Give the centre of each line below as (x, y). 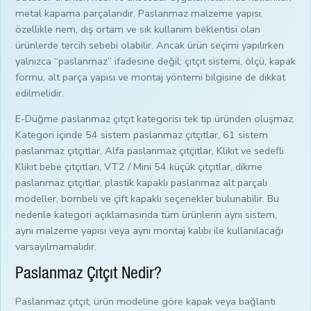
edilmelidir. (40, 93)
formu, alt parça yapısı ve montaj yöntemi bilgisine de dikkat (150, 77)
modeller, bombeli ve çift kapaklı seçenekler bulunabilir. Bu (147, 198)
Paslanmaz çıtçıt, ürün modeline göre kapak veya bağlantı (145, 301)
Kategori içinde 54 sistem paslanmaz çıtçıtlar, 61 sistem (142, 134)
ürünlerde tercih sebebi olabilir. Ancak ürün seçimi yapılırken (150, 45)
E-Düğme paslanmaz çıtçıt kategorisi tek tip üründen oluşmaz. (155, 118)
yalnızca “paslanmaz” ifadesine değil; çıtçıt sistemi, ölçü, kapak (155, 61)
